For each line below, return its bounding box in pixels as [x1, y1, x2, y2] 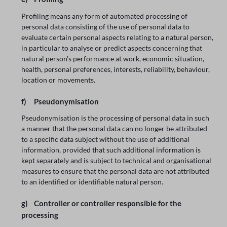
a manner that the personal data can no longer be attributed [21, 124, 208, 133]
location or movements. [21, 75, 96, 84]
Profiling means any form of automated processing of [21, 11, 188, 20]
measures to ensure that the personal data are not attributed [21, 167, 210, 176]
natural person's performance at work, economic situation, [21, 54, 205, 63]
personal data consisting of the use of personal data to [21, 22, 190, 31]
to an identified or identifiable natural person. [21, 177, 164, 186]
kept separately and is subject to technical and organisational [21, 156, 212, 165]
